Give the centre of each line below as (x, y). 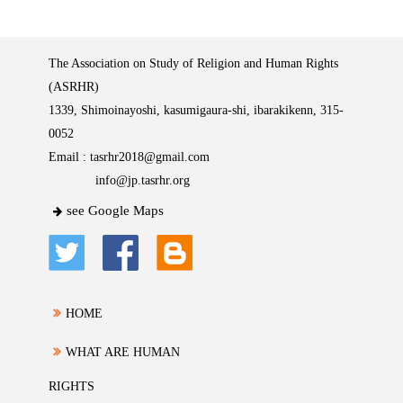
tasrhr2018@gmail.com (150, 157)
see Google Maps (115, 211)
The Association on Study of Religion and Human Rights (193, 64)
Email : (69, 157)
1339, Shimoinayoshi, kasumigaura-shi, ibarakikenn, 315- (196, 111)
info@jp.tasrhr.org (143, 181)
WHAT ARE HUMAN (123, 353)
